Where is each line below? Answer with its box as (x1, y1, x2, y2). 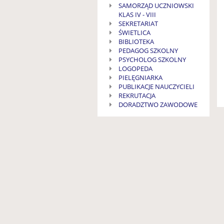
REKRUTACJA (118, 91, 155, 100)
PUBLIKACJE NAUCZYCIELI (118, 82, 194, 91)
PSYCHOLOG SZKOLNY (118, 55, 186, 64)
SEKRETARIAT (118, 19, 158, 28)
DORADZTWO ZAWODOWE (118, 100, 197, 109)
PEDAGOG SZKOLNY (118, 46, 178, 55)
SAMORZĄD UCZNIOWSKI (118, 1, 194, 10)
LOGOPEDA (118, 64, 152, 73)
